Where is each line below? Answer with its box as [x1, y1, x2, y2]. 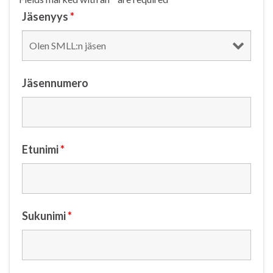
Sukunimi [22, 209, 68, 223]
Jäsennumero [22, 76, 88, 90]
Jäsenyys [22, 10, 70, 24]
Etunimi [22, 143, 60, 157]
